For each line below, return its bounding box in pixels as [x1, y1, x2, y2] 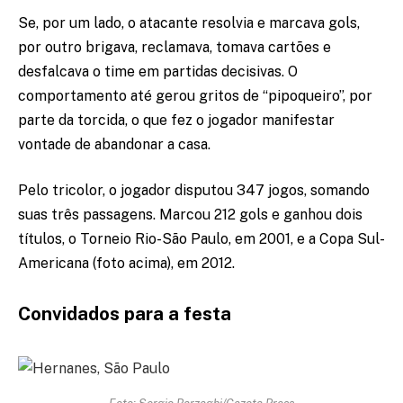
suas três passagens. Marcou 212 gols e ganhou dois [18, 206, 363, 224]
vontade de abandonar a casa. [18, 135, 210, 153]
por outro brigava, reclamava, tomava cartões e [18, 38, 331, 56]
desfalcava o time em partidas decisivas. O [18, 62, 298, 80]
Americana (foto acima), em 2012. [18, 255, 235, 273]
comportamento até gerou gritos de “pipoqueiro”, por [18, 86, 372, 104]
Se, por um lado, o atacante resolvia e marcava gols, [18, 13, 360, 31]
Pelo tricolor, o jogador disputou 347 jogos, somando [18, 182, 370, 200]
